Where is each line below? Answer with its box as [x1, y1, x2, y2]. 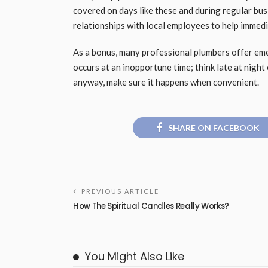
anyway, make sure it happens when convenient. [73, 76, 259, 87]
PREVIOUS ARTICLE [81, 187, 159, 196]
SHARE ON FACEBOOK [167, 123, 260, 133]
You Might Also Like [85, 249, 184, 264]
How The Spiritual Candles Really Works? [73, 200, 229, 212]
